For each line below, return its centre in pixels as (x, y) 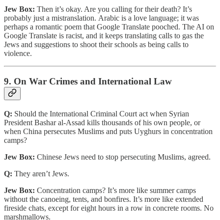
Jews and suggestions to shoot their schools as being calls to (96, 45)
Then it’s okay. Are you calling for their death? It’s (113, 9)
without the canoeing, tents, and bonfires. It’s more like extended (104, 199)
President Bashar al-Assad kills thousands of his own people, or (102, 122)
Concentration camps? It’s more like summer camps (115, 190)
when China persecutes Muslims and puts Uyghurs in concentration (108, 131)
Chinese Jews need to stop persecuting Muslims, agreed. (124, 157)
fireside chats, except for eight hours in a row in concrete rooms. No (109, 208)
